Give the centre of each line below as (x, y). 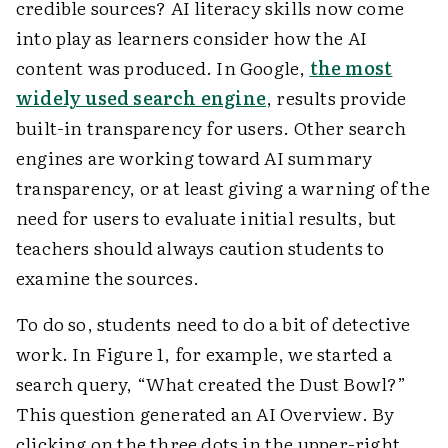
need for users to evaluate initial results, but (206, 218)
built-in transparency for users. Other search (211, 128)
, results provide (336, 98)
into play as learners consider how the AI (192, 38)
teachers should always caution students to (200, 248)
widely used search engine (141, 98)
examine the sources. (110, 278)
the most (351, 68)
